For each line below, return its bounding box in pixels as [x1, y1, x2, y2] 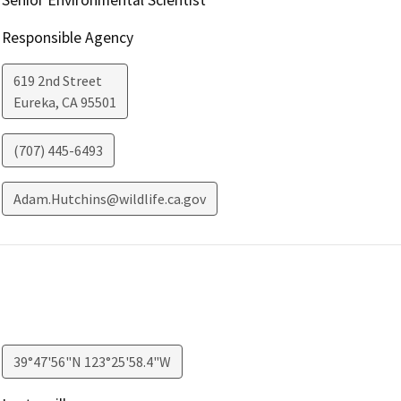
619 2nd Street [13, 71, 102, 90]
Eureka [13, 92, 55, 111]
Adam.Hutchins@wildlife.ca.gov [13, 189, 206, 208]
